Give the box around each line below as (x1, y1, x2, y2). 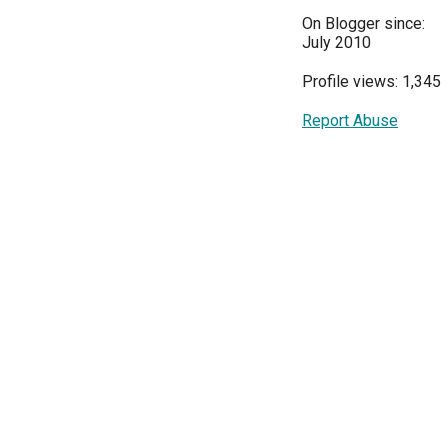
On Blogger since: (302, 13, 425, 33)
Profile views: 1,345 (302, 71, 441, 91)
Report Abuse (302, 110, 398, 130)
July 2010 (302, 32, 371, 52)
